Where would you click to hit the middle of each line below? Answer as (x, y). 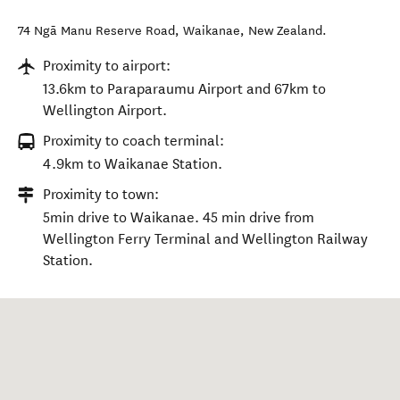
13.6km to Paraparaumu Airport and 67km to (184, 89)
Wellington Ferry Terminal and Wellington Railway (205, 239)
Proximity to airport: (107, 66)
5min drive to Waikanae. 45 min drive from (179, 217)
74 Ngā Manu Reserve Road (96, 31)
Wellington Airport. (105, 110)
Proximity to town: (101, 194)
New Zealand (285, 31)
